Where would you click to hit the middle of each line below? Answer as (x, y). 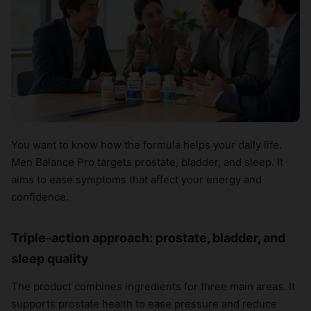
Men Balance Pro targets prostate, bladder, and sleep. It (147, 162)
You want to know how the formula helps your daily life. (146, 145)
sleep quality (50, 259)
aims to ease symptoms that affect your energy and (136, 180)
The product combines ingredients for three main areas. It (153, 287)
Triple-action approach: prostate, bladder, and (148, 238)
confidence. (40, 197)
